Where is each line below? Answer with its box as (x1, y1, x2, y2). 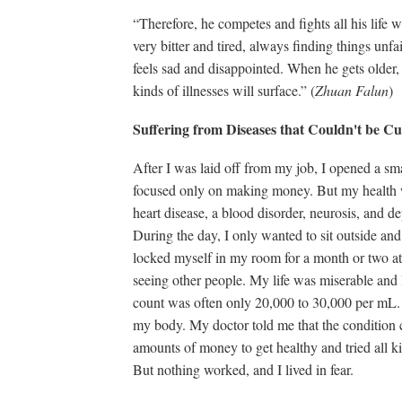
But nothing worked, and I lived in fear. (133, 360, 354, 379)
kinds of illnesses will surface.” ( (133, 81, 315, 100)
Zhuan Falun (315, 81, 389, 100)
